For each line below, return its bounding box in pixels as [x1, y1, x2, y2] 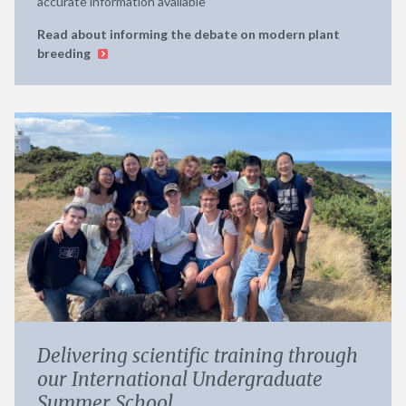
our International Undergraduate [37, 367, 323, 392]
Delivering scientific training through [37, 343, 358, 369]
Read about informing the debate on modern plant [37, 25, 340, 42]
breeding [37, 44, 93, 61]
